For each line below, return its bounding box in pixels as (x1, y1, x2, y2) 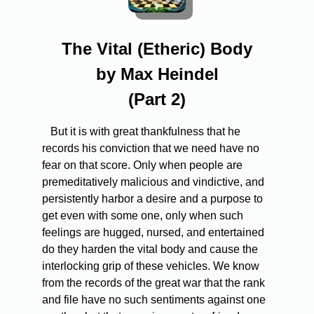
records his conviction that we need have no (42, 142, 259, 155)
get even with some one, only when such (42, 210, 243, 222)
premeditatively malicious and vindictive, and (42, 176, 264, 189)
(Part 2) (128, 90, 186, 109)
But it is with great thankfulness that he (48, 125, 240, 138)
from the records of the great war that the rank (42, 277, 265, 289)
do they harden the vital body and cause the (42, 243, 258, 256)
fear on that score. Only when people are (42, 159, 243, 172)
